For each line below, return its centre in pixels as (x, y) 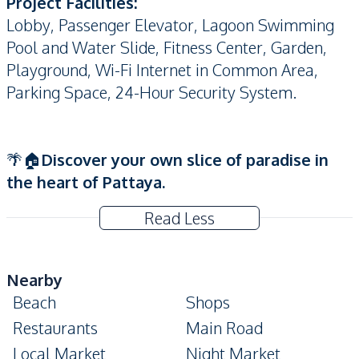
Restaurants (55, 327)
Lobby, (30, 24)
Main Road (224, 327)
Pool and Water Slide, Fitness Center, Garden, (167, 47)
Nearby (34, 279)
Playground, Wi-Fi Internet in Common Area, (162, 69)
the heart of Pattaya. (88, 182)
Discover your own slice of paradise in (185, 159)
